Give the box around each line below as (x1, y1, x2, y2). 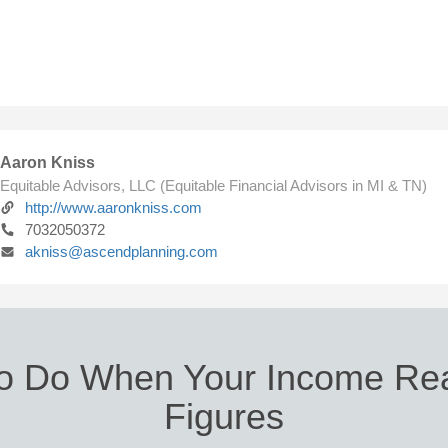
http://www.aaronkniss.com (25, 199, 202, 216)
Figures (164, 396, 284, 437)
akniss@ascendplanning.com (25, 243, 218, 260)
